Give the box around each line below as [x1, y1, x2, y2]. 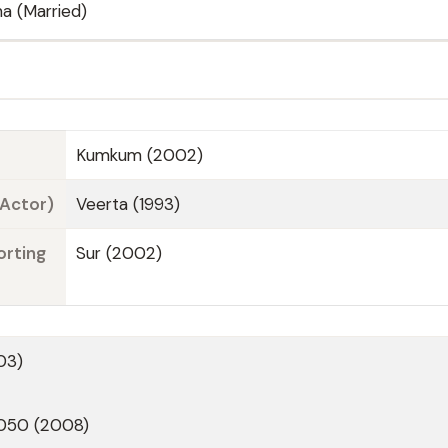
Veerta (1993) [76, 193, 180, 215]
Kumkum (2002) [76, 144, 203, 166]
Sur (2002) [76, 242, 162, 264]
